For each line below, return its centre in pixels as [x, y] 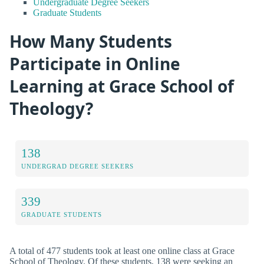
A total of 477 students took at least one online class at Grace [122, 251]
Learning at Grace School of [122, 86]
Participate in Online [95, 63]
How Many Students [91, 41]
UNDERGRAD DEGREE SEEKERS [77, 166]
